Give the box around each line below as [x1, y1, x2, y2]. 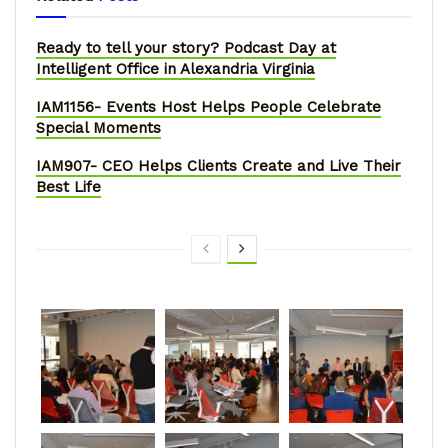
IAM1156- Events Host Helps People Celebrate [36, 97, 381, 116]
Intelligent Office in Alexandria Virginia [36, 59, 315, 78]
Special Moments [36, 118, 161, 137]
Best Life [36, 177, 101, 196]
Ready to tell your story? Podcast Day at [36, 38, 336, 57]
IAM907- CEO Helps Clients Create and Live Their [36, 156, 401, 175]
